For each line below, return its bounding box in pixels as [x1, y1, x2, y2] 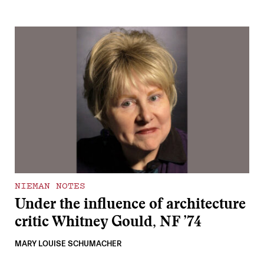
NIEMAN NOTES [15, 179, 86, 192]
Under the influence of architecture [15, 198, 246, 213]
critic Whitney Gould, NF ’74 [15, 216, 202, 231]
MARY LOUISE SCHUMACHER [15, 239, 122, 249]
